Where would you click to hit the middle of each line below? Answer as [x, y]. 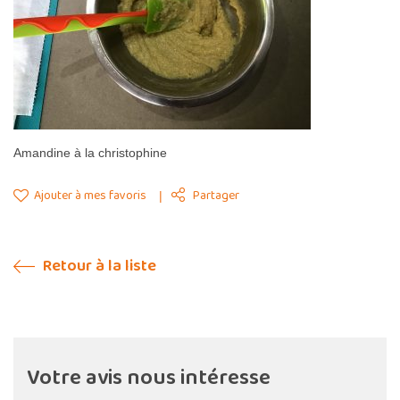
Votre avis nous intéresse [149, 378]
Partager [216, 196]
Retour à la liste [98, 266]
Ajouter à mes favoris [89, 195]
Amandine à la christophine [90, 153]
